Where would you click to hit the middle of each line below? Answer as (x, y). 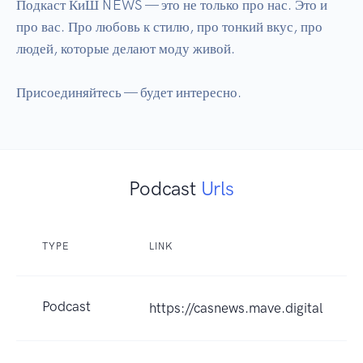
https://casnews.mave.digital (236, 307)
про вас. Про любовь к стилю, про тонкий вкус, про (169, 26)
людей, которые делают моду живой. (126, 48)
